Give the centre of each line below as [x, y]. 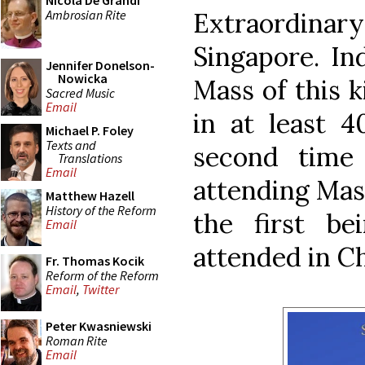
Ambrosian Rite [86, 14]
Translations [90, 158]
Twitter [101, 290]
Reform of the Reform [102, 275]
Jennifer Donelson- [100, 65]
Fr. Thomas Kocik [95, 261]
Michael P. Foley [90, 130]
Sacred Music [80, 92]
